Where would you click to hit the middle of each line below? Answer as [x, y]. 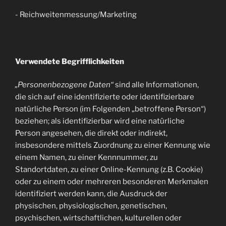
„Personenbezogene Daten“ [64, 85]
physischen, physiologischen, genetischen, [91, 206]
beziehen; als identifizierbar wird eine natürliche [100, 121]
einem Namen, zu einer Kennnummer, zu [87, 157]
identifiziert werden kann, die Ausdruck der [91, 194]
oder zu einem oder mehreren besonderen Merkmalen [112, 182]
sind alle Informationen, [156, 85]
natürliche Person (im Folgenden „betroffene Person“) [110, 109]
